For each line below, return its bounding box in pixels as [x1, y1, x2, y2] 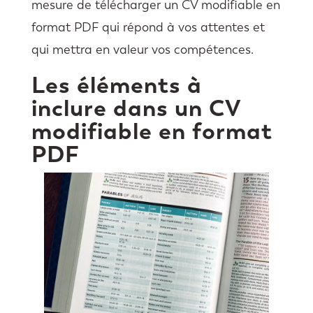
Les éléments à [31, 70, 202, 99]
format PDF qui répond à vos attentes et [31, 19, 265, 35]
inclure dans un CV [31, 93, 241, 122]
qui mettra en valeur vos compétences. [31, 41, 254, 57]
